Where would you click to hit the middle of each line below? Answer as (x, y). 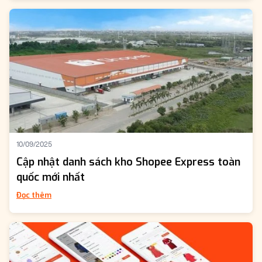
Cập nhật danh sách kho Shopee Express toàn (128, 162)
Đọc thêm (34, 195)
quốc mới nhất (51, 177)
